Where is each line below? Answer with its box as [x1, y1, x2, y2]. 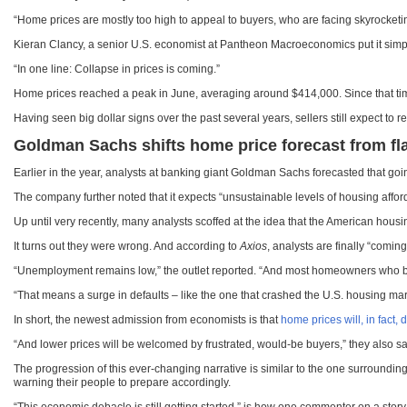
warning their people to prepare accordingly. [14, 376, 231, 390]
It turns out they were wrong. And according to [14, 240, 240, 253]
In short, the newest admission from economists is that [14, 313, 281, 327]
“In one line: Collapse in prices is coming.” [14, 63, 220, 76]
